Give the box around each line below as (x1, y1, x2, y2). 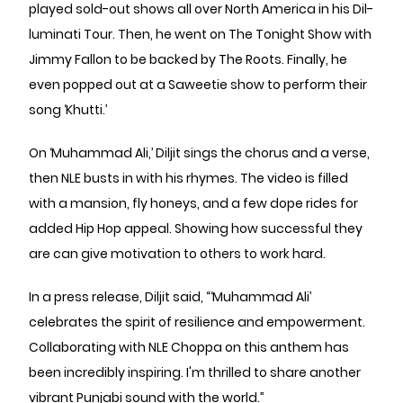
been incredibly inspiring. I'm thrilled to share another (29, 363, 361, 381)
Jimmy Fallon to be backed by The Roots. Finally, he (29, 50, 347, 68)
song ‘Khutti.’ (29, 101, 107, 119)
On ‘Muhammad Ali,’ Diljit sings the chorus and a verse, (29, 144, 370, 162)
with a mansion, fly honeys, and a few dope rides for (29, 194, 358, 212)
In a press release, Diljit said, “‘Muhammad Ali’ (29, 288, 311, 306)
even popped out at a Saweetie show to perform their (29, 76, 367, 94)
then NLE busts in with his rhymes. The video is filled (29, 169, 348, 187)
